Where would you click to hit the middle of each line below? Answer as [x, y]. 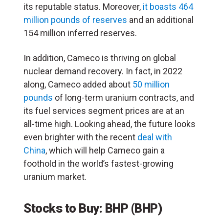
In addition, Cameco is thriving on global [100, 58]
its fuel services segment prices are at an [104, 110]
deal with [155, 137]
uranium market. [55, 176]
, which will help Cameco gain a [105, 150]
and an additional [160, 20]
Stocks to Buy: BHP [76, 208]
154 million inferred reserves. [80, 33]
